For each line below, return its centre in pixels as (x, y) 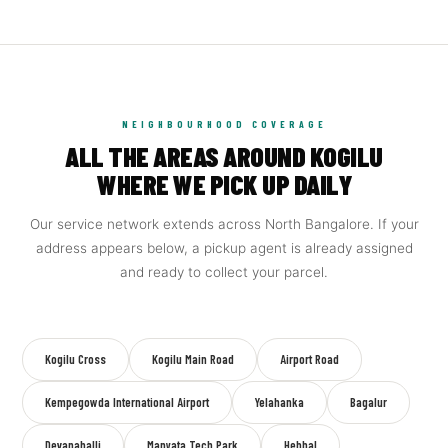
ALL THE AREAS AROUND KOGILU (224, 156)
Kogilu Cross (76, 359)
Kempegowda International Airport (127, 402)
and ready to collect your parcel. (224, 272)
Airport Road (310, 359)
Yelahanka (280, 402)
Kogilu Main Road (193, 359)
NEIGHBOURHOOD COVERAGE (224, 124)
